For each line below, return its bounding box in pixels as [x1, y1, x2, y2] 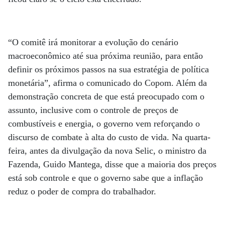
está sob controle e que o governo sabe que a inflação [8, 172, 203, 183]
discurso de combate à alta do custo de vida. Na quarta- [8, 132, 210, 142]
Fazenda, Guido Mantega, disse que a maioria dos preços [8, 159, 216, 169]
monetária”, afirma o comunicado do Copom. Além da [8, 77, 207, 88]
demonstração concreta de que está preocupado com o [8, 91, 204, 101]
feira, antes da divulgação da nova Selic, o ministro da [8, 145, 206, 156]
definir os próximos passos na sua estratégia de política [8, 64, 209, 74]
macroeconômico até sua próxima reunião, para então [8, 50, 203, 61]
